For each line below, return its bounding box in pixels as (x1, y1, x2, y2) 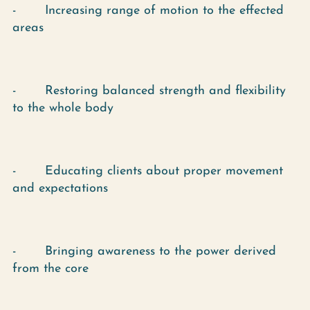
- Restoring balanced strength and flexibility (12, 84, 286, 98)
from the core (12, 262, 89, 275)
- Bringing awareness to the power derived (12, 245, 276, 258)
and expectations (12, 182, 108, 195)
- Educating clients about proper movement (12, 165, 283, 178)
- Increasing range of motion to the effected (12, 4, 284, 17)
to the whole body (12, 102, 113, 115)
